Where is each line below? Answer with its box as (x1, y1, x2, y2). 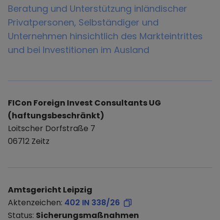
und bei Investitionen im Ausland (8, 44, 149, 56)
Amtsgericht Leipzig (8, 184, 92, 195)
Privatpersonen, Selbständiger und (8, 16, 159, 28)
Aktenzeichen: (8, 197, 62, 208)
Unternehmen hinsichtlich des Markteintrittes (8, 30, 203, 42)
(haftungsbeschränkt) (8, 110, 104, 121)
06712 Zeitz (8, 136, 50, 147)
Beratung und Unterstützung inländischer (8, 2, 187, 15)
